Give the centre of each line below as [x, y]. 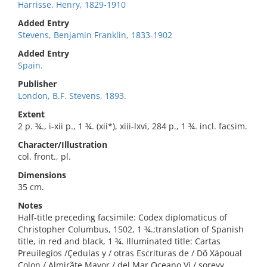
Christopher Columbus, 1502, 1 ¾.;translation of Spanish [131, 229]
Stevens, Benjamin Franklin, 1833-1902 [95, 35]
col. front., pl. [44, 156]
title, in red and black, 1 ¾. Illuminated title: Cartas [119, 241]
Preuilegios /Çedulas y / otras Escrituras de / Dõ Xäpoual [130, 253]
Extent [31, 114]
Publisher [37, 84]
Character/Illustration [63, 145]
